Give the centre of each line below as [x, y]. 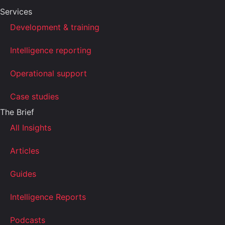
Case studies [34, 96]
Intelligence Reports [48, 197]
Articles [25, 151]
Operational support [48, 73]
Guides [23, 174]
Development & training [55, 27]
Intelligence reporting [51, 50]
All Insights [31, 128]
